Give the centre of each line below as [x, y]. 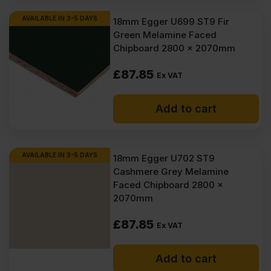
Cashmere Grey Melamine [171, 171]
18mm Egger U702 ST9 [164, 158]
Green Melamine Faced [165, 35]
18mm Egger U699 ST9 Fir [171, 21]
